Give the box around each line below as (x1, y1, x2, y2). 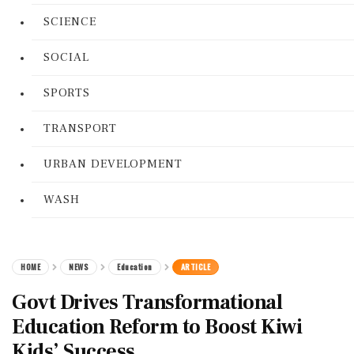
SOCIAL (43, 50, 89, 65)
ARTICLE (180, 261, 210, 273)
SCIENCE (43, 14, 96, 29)
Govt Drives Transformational (12, 289, 282, 316)
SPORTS (43, 85, 90, 100)
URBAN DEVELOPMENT (43, 156, 183, 171)
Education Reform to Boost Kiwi (12, 314, 302, 341)
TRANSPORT (43, 121, 117, 136)
